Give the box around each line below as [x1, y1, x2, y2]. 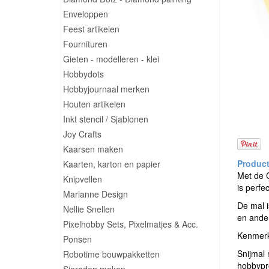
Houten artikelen [63, 98, 125, 110]
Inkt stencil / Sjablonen [63, 113, 148, 125]
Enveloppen [63, 8, 108, 20]
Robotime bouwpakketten [63, 248, 160, 260]
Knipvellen [63, 173, 102, 185]
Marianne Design [63, 188, 128, 200]
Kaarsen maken [63, 143, 123, 155]
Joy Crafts [63, 128, 101, 140]
